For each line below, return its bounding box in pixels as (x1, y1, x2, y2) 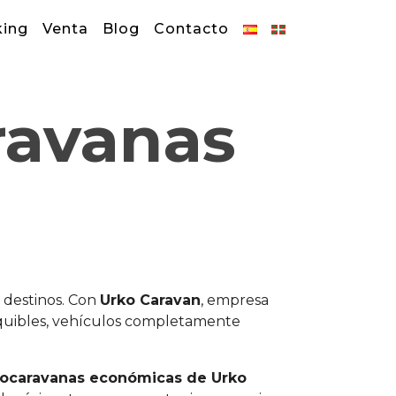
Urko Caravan (100, 292, 201, 308)
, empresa (201, 292, 269, 308)
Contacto (154, 20, 229, 37)
